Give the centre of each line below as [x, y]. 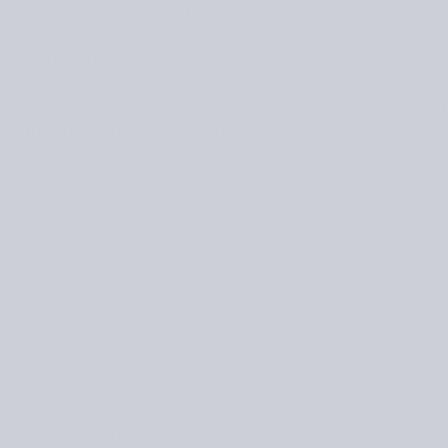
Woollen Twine [56, 384]
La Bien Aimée [286, 216]
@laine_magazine [284, 57]
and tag [187, 57]
